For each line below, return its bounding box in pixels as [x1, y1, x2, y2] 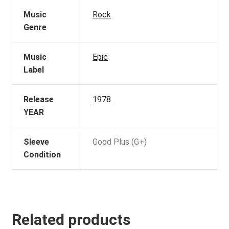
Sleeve [24, 136, 50, 147]
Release [24, 94, 54, 104]
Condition [24, 149, 61, 159]
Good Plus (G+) [93, 136, 147, 147]
